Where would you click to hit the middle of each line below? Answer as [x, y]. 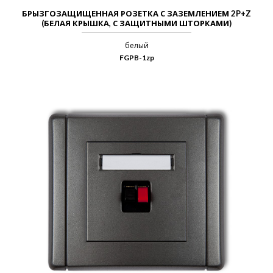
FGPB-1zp [136, 58]
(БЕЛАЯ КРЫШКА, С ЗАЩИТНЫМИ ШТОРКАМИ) [136, 23]
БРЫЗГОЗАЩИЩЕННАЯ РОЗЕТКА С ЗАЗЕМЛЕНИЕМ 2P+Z [136, 13]
